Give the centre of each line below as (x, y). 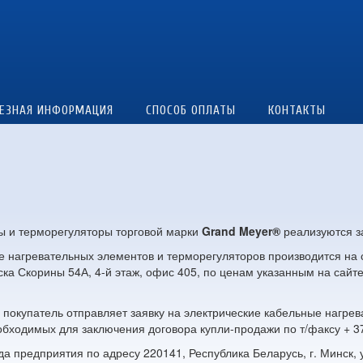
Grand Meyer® (241, 231)
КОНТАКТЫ (297, 110)
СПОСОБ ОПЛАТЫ (191, 110)
